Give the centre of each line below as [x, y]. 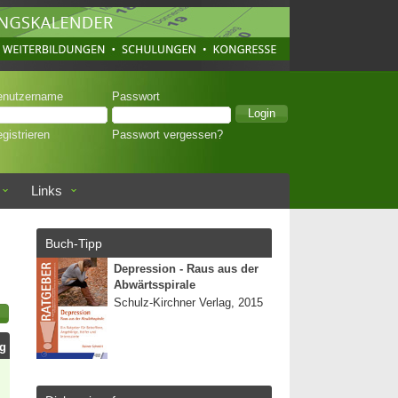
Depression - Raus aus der [186, 269]
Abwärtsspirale [155, 285]
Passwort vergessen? [167, 135]
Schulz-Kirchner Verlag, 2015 [188, 303]
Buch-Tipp [74, 243]
